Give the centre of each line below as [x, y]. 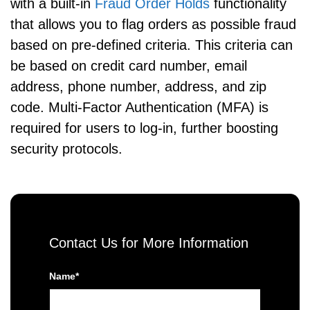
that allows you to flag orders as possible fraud [153, 24]
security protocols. [66, 148]
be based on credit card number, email [129, 65]
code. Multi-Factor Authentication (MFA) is [139, 107]
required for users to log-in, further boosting [144, 128]
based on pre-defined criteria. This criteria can [152, 45]
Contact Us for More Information [149, 243]
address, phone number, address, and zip [138, 86]
